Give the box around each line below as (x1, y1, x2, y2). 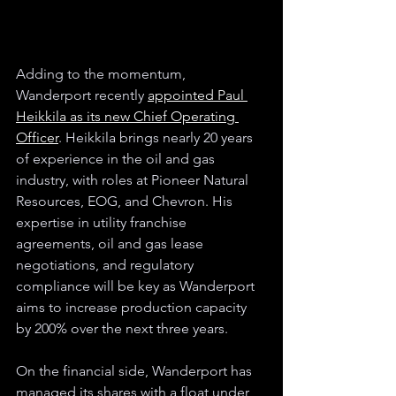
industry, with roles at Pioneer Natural (16, 171, 252, 189)
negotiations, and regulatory (16, 256, 197, 274)
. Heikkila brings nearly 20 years (58, 129, 256, 147)
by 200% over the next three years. (16, 320, 228, 338)
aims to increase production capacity (16, 299, 250, 316)
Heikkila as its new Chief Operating (16, 108, 239, 126)
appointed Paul (148, 87, 247, 104)
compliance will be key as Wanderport (16, 278, 258, 295)
